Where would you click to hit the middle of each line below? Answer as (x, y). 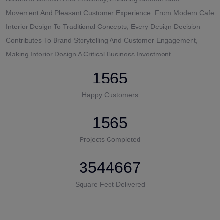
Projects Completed (110, 139)
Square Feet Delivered (110, 184)
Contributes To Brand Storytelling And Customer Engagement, (102, 40)
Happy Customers (110, 95)
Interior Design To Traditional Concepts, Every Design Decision (103, 26)
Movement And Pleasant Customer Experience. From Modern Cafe (110, 13)
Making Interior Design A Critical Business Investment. (89, 54)
